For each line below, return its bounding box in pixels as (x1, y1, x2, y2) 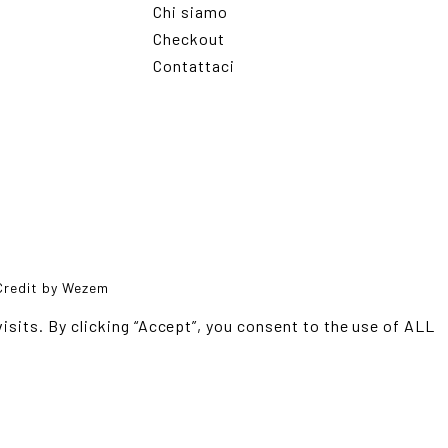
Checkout (152, 29, 225, 48)
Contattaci (152, 56, 235, 75)
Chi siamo (152, 2, 228, 21)
